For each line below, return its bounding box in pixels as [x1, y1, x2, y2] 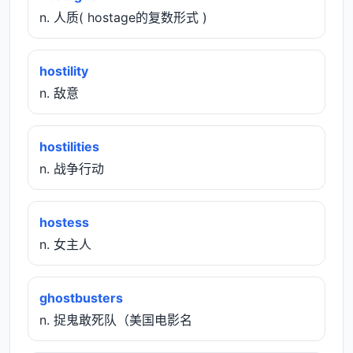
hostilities [39, 138, 99, 154]
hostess [39, 214, 89, 230]
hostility [39, 62, 88, 79]
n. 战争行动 [39, 160, 104, 176]
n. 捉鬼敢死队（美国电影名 [39, 311, 192, 328]
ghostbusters [39, 289, 123, 306]
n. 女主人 [39, 236, 91, 252]
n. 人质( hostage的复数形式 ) [39, 9, 207, 25]
